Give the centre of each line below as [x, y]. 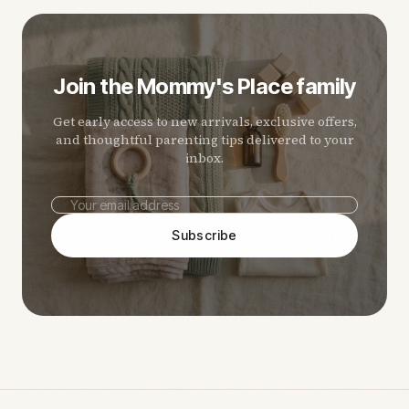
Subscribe [204, 235]
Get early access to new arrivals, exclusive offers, [204, 121]
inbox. [204, 157]
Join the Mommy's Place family [204, 86]
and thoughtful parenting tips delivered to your [204, 139]
